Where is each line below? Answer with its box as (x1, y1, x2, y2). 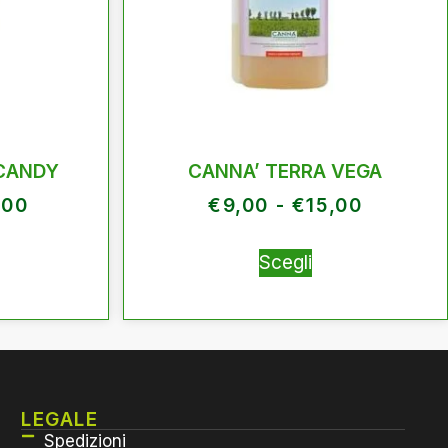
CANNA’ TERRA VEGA (188, 159, 383, 183)
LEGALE (21, 407, 99, 431)
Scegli (258, 250, 312, 274)
